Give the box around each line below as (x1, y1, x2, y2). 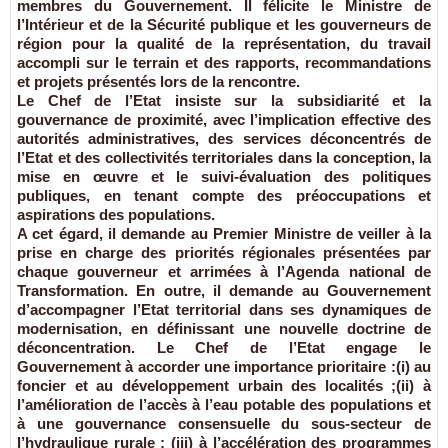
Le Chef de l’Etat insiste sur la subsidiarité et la (17, 92, 431, 110)
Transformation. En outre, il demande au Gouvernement (17, 282, 431, 300)
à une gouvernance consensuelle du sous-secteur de (17, 415, 431, 433)
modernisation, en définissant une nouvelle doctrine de (17, 320, 431, 338)
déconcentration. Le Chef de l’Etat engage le (17, 339, 431, 357)
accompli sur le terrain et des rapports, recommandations (17, 54, 431, 72)
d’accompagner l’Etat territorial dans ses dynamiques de (17, 301, 431, 319)
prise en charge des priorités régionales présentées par (17, 244, 431, 262)
